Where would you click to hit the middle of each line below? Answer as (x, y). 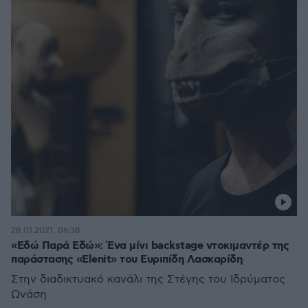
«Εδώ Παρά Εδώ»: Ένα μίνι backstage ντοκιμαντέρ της (150, 246)
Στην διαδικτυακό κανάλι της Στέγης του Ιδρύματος (148, 279)
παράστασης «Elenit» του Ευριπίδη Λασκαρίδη (126, 260)
